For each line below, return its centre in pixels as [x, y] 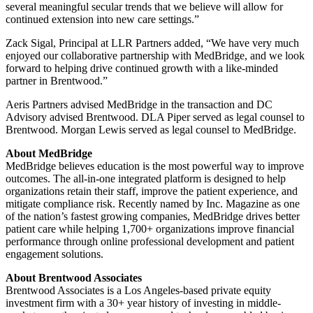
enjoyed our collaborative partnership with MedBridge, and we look [155, 55]
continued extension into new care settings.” [102, 19]
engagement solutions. [54, 254]
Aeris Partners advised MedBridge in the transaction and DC [139, 104]
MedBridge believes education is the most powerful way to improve [155, 166]
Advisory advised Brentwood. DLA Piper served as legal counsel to [155, 117]
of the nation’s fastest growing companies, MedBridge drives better [153, 216]
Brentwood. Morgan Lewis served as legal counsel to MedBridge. [151, 129]
